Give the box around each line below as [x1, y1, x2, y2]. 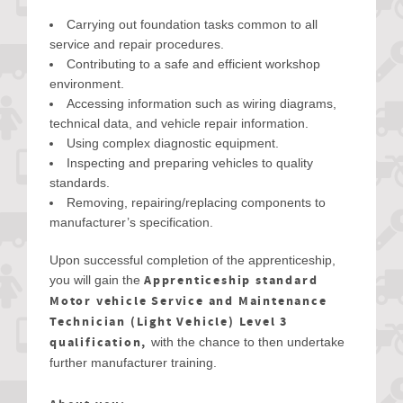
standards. [49, 175, 110, 190]
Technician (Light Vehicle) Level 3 [49, 313, 289, 331]
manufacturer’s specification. [49, 215, 213, 229]
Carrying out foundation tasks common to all [67, 17, 318, 31]
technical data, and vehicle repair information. [49, 116, 309, 130]
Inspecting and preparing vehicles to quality [67, 156, 313, 170]
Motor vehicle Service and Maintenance [49, 292, 327, 310]
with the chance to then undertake [151, 335, 345, 349]
